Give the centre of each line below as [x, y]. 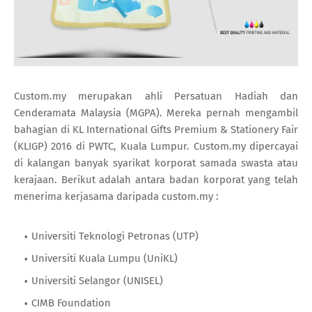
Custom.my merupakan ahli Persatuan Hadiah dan [156, 96]
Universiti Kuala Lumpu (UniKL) [104, 259]
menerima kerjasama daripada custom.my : [116, 197]
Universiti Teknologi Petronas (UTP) [115, 236]
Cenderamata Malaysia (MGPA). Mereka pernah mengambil [156, 113]
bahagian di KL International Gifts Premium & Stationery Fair [156, 130]
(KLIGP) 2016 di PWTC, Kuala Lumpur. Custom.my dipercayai [156, 147]
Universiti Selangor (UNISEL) [97, 281]
